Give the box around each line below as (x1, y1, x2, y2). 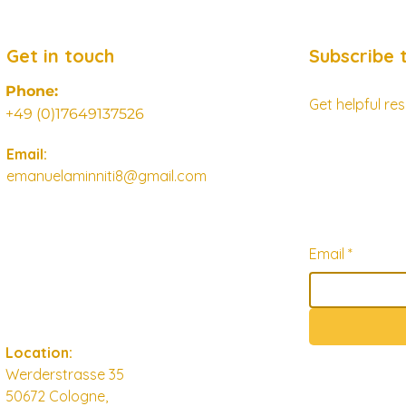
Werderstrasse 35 (5, 365, 124, 383)
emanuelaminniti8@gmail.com (6, 167, 207, 185)
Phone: (5, 82, 58, 100)
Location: (5, 343, 72, 362)
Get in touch (6, 44, 114, 67)
